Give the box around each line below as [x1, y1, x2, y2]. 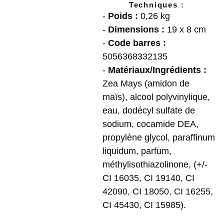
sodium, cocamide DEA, [102, 119, 198, 129]
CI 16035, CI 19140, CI [102, 173, 194, 183]
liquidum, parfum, [102, 146, 171, 156]
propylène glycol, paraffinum [102, 132, 215, 142]
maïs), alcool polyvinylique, [102, 92, 210, 102]
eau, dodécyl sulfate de [102, 105, 195, 115]
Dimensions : [108, 24, 164, 34]
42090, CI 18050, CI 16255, [102, 186, 213, 196]
